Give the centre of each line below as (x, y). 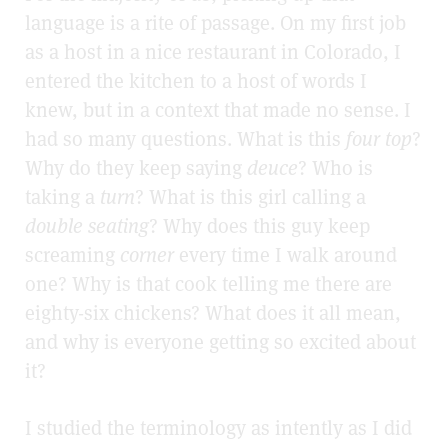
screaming (72, 255)
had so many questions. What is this (185, 139)
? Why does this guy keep (259, 226)
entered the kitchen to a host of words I (196, 81)
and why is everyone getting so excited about (220, 342)
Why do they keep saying (136, 168)
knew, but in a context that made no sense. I (218, 110)
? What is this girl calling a (250, 197)
